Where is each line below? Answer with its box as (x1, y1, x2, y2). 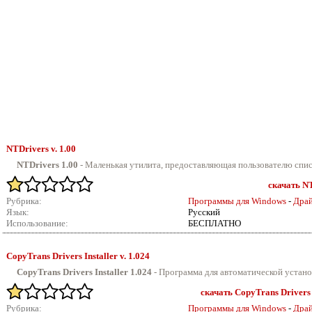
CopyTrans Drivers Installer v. (6, 251, 128, 261)
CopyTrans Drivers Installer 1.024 (17, 267, 152, 277)
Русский (188, 207, 220, 217)
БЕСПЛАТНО (188, 218, 241, 228)
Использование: (6, 218, 68, 228)
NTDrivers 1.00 (17, 159, 78, 170)
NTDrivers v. (6, 143, 59, 154)
